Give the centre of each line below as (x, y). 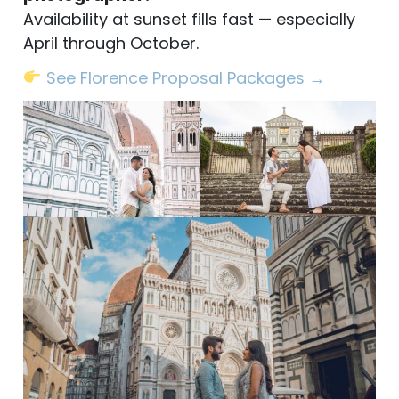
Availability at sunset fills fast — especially (189, 19)
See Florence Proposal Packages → (185, 77)
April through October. (111, 43)
